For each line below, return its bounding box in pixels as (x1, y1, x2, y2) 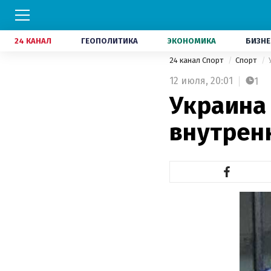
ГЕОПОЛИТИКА (81, 36, 138, 45)
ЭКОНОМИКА (168, 36, 216, 45)
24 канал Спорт (169, 56, 225, 65)
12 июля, (169, 75, 208, 87)
